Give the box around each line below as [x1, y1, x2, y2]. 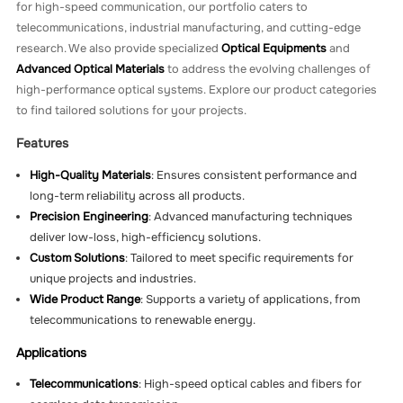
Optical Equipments [221, 40, 327, 56]
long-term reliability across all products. [30, 188, 246, 203]
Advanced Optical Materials [16, 61, 166, 76]
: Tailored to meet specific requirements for [125, 250, 354, 265]
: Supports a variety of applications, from [140, 291, 361, 307]
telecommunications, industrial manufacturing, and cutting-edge [16, 20, 362, 35]
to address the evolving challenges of [165, 61, 372, 76]
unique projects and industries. [30, 271, 197, 286]
